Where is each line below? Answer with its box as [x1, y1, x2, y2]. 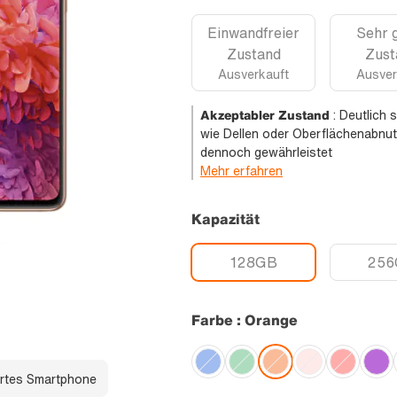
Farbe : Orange [191, 309, 298, 331]
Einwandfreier [207, 22, 300, 44]
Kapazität [191, 208, 260, 230]
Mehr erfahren [200, 161, 283, 181]
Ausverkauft [218, 65, 289, 84]
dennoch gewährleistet [200, 143, 332, 162]
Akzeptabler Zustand [200, 105, 330, 125]
